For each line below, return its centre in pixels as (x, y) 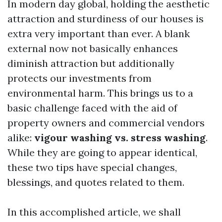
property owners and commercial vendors (106, 123)
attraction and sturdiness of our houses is (106, 19)
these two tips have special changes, (92, 167)
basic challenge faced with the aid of (92, 108)
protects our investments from (80, 78)
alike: (21, 138)
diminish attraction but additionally (91, 63)
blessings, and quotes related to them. (96, 182)
